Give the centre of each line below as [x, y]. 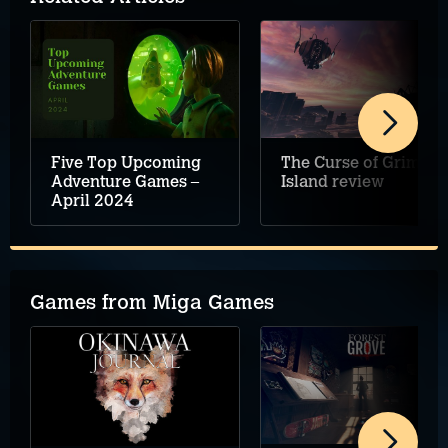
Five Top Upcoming [126, 163]
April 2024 [92, 201]
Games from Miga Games [152, 302]
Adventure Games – [125, 182]
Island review [332, 182]
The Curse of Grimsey [363, 163]
